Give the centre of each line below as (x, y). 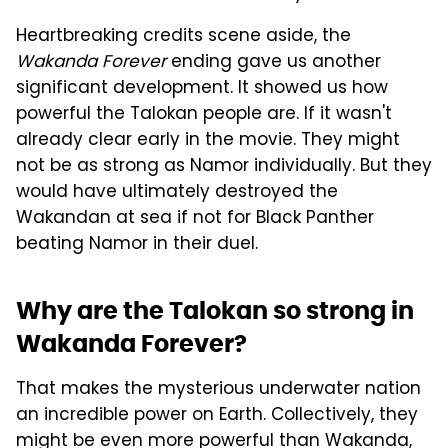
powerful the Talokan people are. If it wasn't (204, 115)
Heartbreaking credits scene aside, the (183, 37)
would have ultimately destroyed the (177, 193)
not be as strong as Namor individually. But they (224, 167)
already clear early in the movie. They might (208, 141)
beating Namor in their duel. (137, 245)
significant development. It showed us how (202, 89)
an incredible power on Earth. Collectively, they (217, 416)
